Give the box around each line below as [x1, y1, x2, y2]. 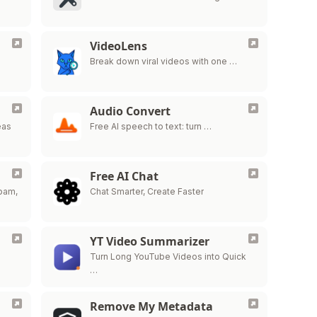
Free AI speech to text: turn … [89, 121, 212, 132]
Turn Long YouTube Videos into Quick [89, 251, 246, 262]
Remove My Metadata [89, 299, 213, 314]
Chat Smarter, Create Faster [89, 186, 204, 197]
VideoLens [89, 38, 147, 54]
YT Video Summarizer [89, 234, 209, 249]
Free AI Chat [89, 168, 158, 184]
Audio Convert [89, 103, 171, 119]
